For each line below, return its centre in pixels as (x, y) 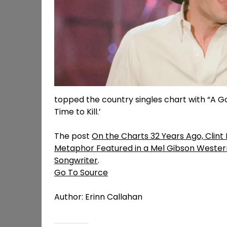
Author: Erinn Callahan (98, 197)
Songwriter (76, 161)
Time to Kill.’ (78, 112)
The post (73, 136)
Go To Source (81, 173)
